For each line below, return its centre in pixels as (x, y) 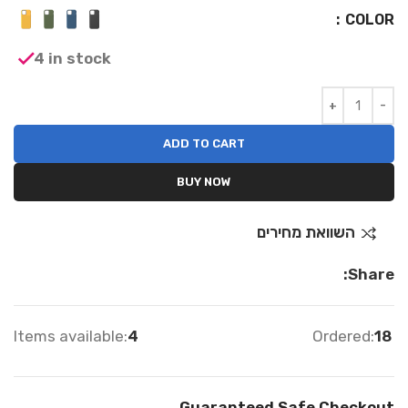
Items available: (71, 337)
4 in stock (72, 58)
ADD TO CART (204, 144)
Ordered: (343, 337)
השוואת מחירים (306, 233)
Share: (371, 275)
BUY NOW (204, 182)
